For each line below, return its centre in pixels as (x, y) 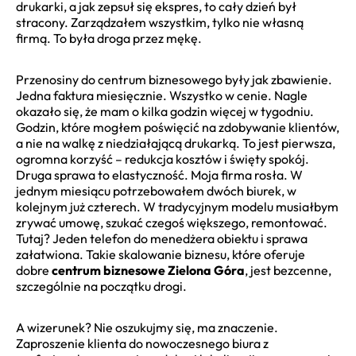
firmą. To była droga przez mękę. (109, 38)
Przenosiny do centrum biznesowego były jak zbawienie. (174, 79)
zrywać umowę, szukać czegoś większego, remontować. (172, 222)
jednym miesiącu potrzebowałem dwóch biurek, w (156, 190)
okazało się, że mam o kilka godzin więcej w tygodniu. (165, 111)
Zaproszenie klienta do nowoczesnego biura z (142, 343)
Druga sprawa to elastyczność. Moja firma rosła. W (159, 174)
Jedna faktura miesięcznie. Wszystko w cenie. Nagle (162, 95)
